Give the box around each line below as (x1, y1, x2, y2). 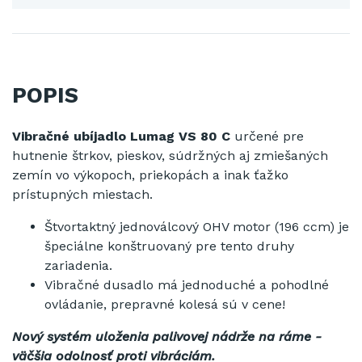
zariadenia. (44, 257, 112, 273)
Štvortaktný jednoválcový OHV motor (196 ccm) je (44, 218, 349, 234)
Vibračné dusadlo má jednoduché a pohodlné (44, 276, 329, 293)
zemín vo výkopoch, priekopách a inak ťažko (12, 166, 288, 183)
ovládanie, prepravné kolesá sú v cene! (44, 296, 285, 312)
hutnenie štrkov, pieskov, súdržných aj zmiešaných (12, 147, 328, 163)
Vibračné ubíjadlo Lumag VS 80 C (12, 128, 230, 144)
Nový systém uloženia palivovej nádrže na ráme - (12, 328, 322, 344)
